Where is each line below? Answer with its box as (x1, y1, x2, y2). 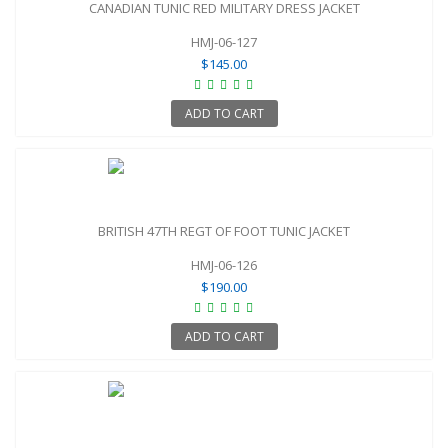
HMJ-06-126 (191, 255, 257, 274)
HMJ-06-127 (191, 32, 257, 51)
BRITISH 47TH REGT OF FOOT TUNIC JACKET (98, 221, 350, 240)
